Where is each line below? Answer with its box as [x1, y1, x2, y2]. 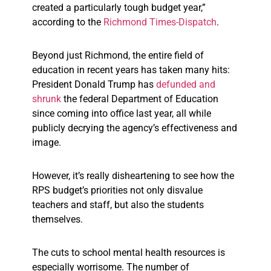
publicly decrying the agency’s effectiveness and [32, 122, 237, 134]
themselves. [32, 214, 83, 226]
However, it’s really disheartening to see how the [32, 170, 234, 182]
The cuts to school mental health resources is [32, 247, 225, 259]
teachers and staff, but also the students [32, 199, 204, 211]
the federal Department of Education [61, 93, 218, 105]
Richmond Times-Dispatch [103, 16, 217, 28]
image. [32, 137, 66, 149]
